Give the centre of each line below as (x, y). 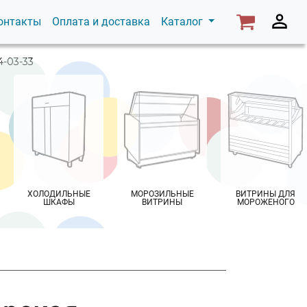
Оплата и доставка (101, 22)
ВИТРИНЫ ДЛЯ (266, 194)
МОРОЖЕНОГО (266, 202)
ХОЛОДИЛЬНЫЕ (59, 194)
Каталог (183, 22)
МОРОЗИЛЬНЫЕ (162, 194)
